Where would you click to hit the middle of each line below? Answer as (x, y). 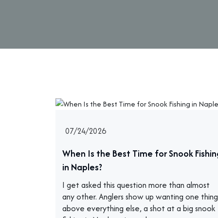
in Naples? (82, 167)
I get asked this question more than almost (136, 185)
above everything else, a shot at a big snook (139, 208)
